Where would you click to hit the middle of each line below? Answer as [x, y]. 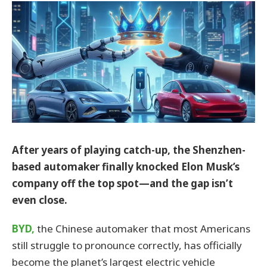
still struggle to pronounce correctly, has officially [127, 246]
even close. [40, 200]
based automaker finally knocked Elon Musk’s [126, 167]
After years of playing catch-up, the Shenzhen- [129, 150]
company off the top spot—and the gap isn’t [122, 183]
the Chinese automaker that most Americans [142, 229]
